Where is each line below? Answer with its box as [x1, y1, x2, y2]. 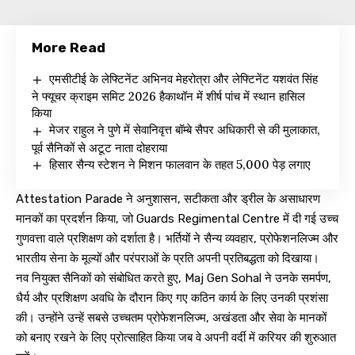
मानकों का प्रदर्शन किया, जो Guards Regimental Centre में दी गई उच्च [16, 211, 338, 226]
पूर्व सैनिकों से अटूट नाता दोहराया [32, 139, 167, 155]
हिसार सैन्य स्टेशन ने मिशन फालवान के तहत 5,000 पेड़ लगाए [49, 156, 311, 172]
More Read [32, 40, 105, 55]
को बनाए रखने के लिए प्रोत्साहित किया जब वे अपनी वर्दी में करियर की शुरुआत [16, 330, 336, 345]
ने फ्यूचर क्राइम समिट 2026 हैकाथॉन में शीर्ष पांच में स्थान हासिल [32, 89, 305, 105]
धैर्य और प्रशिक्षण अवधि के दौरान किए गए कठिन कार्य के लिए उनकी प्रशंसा [16, 290, 328, 305]
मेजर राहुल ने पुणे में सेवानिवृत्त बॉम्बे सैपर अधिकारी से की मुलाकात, [49, 122, 321, 138]
